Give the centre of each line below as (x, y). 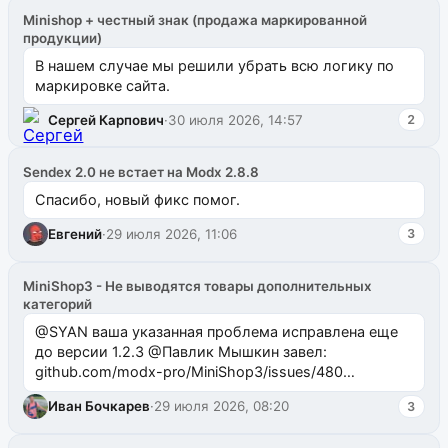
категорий (58, 304)
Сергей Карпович (106, 119)
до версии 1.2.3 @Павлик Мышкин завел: (180, 352)
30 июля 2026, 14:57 (236, 119)
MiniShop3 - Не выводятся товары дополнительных (198, 286)
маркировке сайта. (102, 85)
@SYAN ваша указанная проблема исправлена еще (216, 332)
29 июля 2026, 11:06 (172, 233)
